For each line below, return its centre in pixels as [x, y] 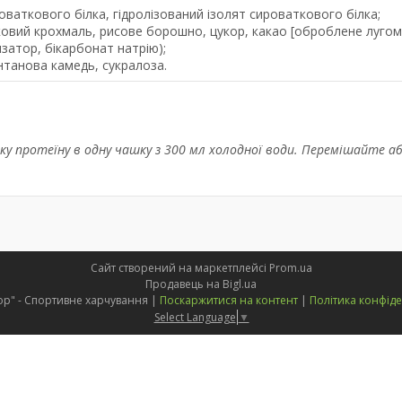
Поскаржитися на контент [228, 300]
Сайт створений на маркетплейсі [179, 268]
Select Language [195, 317]
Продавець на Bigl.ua [201, 284]
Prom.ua [290, 268]
